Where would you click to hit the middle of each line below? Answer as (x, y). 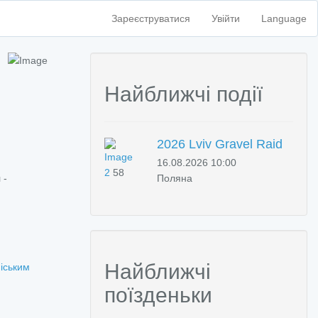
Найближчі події (183, 94)
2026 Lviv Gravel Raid (220, 144)
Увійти (225, 18)
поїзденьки (158, 295)
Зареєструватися (150, 18)
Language (284, 18)
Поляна (175, 178)
